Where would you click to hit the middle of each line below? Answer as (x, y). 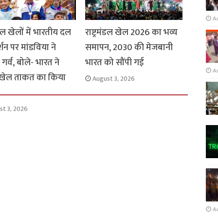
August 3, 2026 (113, 79)
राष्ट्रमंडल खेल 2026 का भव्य (131, 32)
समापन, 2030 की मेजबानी (129, 47)
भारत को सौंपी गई (114, 62)
